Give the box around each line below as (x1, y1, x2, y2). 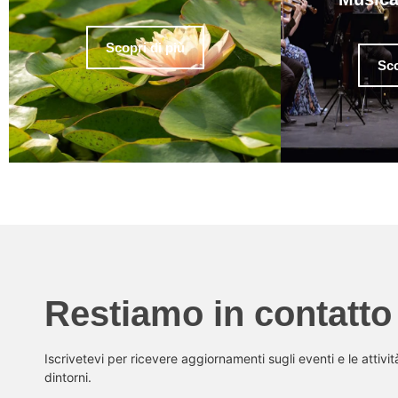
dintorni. (44, 370, 92, 386)
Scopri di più (105, 39, 185, 55)
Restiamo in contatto (44, 294, 392, 334)
